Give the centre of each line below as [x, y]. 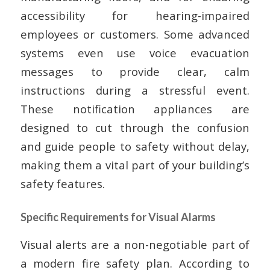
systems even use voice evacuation [135, 53]
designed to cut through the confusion [135, 128]
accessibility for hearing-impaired [135, 16]
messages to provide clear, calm [135, 72]
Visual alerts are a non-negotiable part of [135, 244]
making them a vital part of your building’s [135, 165]
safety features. [62, 184]
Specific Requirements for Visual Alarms [118, 217]
